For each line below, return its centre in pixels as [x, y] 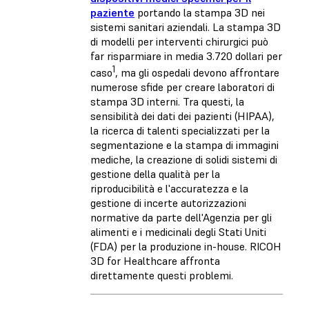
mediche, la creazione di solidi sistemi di [184, 160]
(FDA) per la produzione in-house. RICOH [186, 247]
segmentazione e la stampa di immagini [185, 145]
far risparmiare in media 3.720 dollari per [186, 56]
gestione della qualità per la [155, 174]
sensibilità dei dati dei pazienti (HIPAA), [182, 116]
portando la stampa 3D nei [200, 12]
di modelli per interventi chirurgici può [179, 41]
